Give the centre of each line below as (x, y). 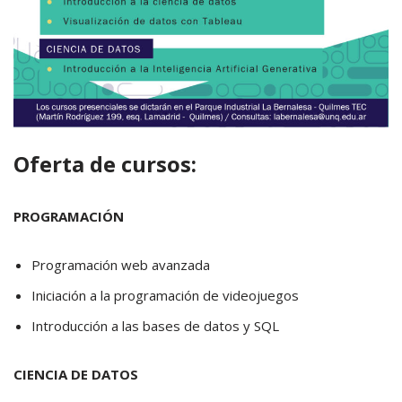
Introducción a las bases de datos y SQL (155, 326)
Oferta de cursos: (105, 164)
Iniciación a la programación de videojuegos (165, 295)
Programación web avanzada (121, 265)
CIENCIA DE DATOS (76, 374)
